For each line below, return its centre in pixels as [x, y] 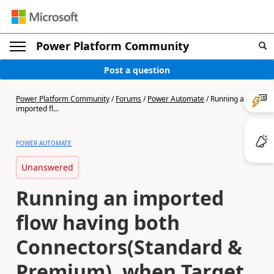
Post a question [137, 70]
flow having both [98, 222]
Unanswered [47, 167]
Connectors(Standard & [129, 247]
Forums [128, 99]
